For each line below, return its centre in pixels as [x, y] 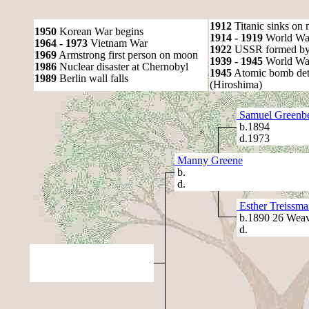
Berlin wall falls [92, 78]
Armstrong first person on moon [127, 55]
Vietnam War [118, 43]
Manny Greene [209, 160]
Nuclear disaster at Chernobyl [122, 67]
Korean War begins [100, 31]
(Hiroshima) [236, 84]
